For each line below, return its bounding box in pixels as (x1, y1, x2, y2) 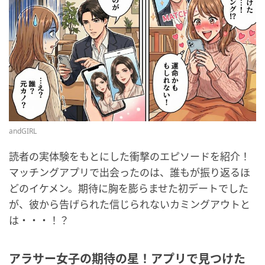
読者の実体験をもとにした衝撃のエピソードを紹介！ (9, 150, 250, 164)
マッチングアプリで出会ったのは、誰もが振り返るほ (9, 166, 250, 180)
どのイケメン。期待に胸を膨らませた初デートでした (9, 182, 248, 196)
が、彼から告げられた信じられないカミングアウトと (9, 198, 250, 212)
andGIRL (9, 126, 37, 137)
